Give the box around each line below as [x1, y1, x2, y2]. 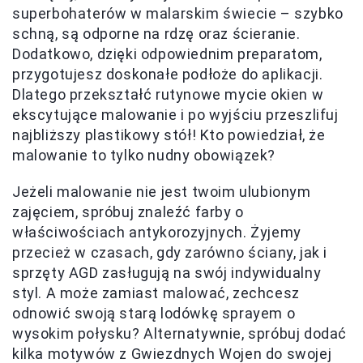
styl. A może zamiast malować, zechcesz [12, 284, 300, 301]
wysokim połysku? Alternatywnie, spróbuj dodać [12, 324, 348, 342]
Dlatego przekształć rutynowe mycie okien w [12, 85, 324, 103]
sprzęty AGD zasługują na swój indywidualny [12, 263, 322, 281]
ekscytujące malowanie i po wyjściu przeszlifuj [12, 105, 339, 123]
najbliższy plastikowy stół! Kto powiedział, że [12, 126, 326, 143]
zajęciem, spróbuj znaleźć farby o [12, 203, 244, 220]
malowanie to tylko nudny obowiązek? [12, 146, 276, 164]
